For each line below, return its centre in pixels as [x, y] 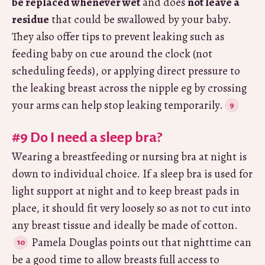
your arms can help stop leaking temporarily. [117, 105]
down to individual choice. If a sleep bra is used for [132, 174]
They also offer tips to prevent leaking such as [118, 36]
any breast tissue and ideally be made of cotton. [125, 225]
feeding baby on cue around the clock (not [112, 54]
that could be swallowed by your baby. [140, 19]
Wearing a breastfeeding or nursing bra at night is [129, 156]
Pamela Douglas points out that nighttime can [140, 242]
